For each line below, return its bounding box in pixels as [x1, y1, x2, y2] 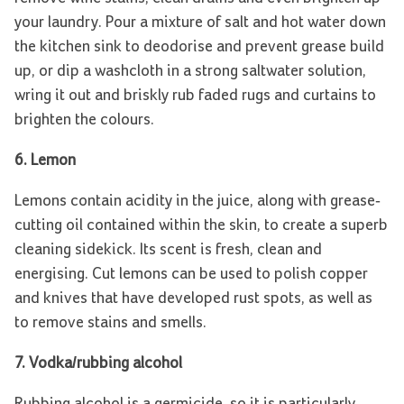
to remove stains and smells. [14, 315, 207, 332]
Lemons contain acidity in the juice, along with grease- [14, 193, 381, 210]
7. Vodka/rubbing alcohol [14, 355, 182, 372]
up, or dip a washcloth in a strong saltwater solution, [14, 63, 366, 80]
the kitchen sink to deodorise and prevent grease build [14, 39, 384, 56]
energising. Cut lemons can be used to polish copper [14, 266, 368, 283]
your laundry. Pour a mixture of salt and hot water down [14, 14, 386, 32]
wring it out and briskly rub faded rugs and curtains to [14, 87, 376, 105]
